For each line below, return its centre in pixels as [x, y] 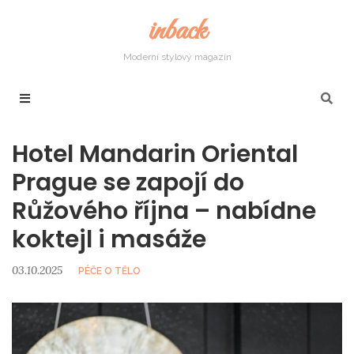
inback [177, 32]
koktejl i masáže [109, 239]
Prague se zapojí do [128, 183]
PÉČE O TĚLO [109, 271]
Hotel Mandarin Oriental [155, 154]
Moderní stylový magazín [177, 57]
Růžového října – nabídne [164, 211]
